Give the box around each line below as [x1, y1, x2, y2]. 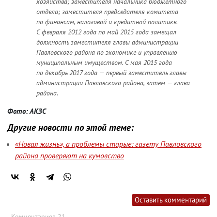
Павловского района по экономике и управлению [36, 48, 177, 57]
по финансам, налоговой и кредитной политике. [36, 17, 178, 27]
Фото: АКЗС [7, 107, 46, 116]
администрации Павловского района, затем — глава [36, 78, 190, 88]
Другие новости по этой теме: [7, 121, 134, 134]
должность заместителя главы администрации [36, 38, 178, 47]
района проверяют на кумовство [15, 151, 124, 161]
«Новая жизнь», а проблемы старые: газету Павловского [15, 139, 201, 149]
